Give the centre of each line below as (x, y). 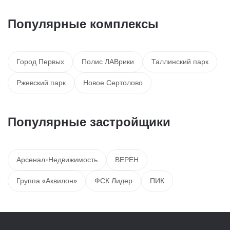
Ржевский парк (41, 83)
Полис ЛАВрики (108, 62)
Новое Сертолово (113, 83)
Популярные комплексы (83, 24)
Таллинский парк (180, 62)
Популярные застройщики (89, 122)
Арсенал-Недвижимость (57, 160)
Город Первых (40, 62)
